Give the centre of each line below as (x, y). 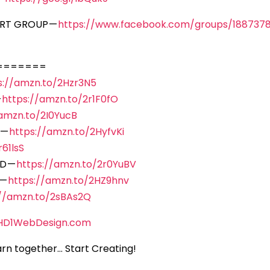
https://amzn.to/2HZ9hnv (69, 181)
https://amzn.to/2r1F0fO (60, 99)
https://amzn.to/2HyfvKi (67, 132)
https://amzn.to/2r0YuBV (77, 165)
